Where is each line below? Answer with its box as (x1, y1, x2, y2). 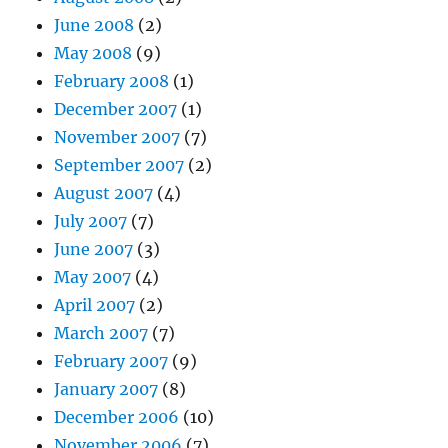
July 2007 (54, 211, 128, 232)
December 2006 (54, 407, 180, 428)
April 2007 (54, 295, 136, 316)
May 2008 (54, 43, 133, 64)
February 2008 (54, 71, 170, 92)
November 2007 (54, 127, 181, 148)
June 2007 (54, 239, 134, 260)
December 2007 (54, 99, 178, 120)
